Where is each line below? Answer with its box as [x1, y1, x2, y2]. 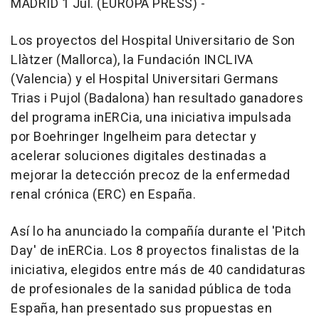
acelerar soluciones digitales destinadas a [11, 147, 266, 167]
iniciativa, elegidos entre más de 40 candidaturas [11, 261, 306, 281]
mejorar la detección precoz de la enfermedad [11, 166, 290, 186]
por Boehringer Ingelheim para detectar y [11, 127, 256, 147]
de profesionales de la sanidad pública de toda [11, 280, 291, 300]
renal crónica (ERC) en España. [11, 185, 196, 205]
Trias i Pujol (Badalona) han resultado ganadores [11, 89, 303, 109]
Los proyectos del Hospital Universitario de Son [11, 31, 296, 51]
